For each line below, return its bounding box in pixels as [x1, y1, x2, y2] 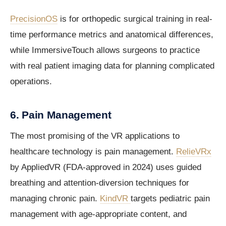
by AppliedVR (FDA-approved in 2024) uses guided [10, 162, 201, 173]
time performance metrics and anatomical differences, [10, 30, 213, 40]
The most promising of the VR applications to [10, 131, 180, 141]
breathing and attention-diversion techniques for [10, 178, 189, 188]
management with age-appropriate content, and [10, 209, 187, 219]
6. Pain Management [10, 109, 111, 121]
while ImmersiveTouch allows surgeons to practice [10, 45, 200, 55]
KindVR [100, 194, 131, 204]
